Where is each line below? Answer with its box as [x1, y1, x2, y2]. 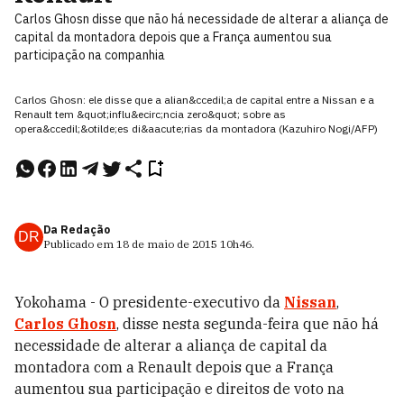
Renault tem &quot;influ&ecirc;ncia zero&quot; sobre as [14, 107, 286, 121]
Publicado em [43, 237, 116, 251]
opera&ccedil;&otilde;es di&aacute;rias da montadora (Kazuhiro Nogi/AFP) [14, 122, 378, 135]
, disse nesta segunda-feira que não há [116, 315, 379, 333]
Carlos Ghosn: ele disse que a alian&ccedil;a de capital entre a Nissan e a [14, 93, 374, 106]
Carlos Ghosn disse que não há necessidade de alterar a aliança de [14, 11, 389, 27]
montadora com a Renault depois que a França [14, 358, 334, 376]
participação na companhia [14, 47, 165, 63]
